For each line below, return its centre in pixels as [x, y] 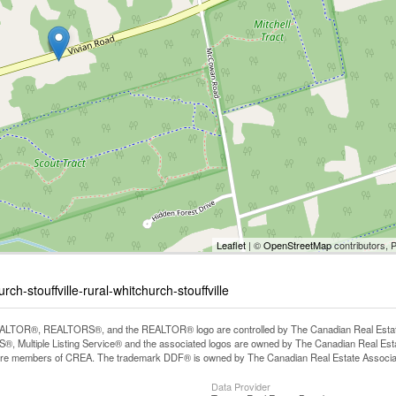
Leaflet [231, 245]
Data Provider [241, 386]
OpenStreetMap [297, 245]
